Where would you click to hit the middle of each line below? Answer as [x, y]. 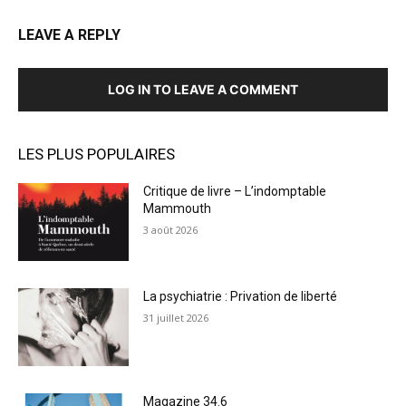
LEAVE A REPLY [69, 35]
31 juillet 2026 [176, 317]
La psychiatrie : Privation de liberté [241, 296]
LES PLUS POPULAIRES [97, 155]
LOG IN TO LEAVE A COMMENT [203, 90]
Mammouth [179, 209]
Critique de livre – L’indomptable [235, 192]
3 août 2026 [171, 230]
